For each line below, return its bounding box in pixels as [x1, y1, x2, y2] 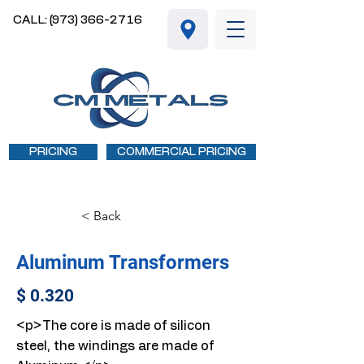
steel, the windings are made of [16, 340, 214, 353]
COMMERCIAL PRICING [116, 145, 246, 158]
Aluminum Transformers [16, 251, 229, 274]
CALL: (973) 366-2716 [13, 14, 142, 26]
